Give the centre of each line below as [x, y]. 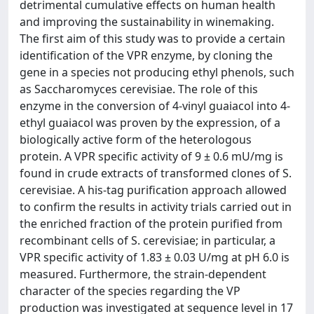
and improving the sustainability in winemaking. [147, 22]
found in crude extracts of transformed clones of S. [156, 173]
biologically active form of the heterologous [136, 139]
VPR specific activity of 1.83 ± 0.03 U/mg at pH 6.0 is [155, 257]
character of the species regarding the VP [130, 291]
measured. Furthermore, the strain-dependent [143, 274]
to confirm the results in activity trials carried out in [156, 207]
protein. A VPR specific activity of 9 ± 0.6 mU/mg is [151, 156]
